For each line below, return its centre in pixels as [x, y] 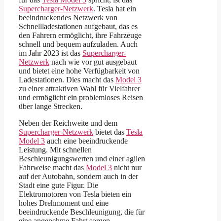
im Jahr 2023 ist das [51, 53]
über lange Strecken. [51, 106]
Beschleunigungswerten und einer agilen [82, 158]
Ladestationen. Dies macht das [67, 79]
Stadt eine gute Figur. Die [58, 185]
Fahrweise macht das [52, 167]
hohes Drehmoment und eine [64, 203]
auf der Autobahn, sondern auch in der [78, 176]
